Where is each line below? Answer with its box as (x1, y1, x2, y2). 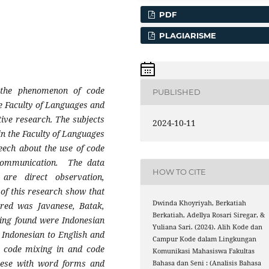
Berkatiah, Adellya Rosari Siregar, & (153, 210, 265, 219)
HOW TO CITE (153, 167, 207, 177)
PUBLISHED (153, 87, 201, 97)
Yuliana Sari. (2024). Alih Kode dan (153, 222, 263, 231)
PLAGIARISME (157, 30, 217, 40)
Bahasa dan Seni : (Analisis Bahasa (153, 258, 262, 267)
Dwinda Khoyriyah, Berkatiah (153, 198, 247, 207)
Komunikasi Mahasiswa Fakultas (153, 246, 255, 255)
